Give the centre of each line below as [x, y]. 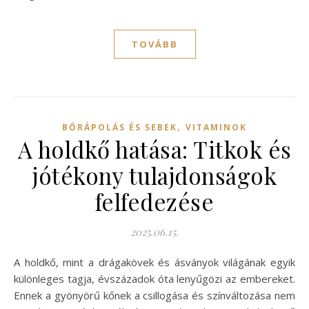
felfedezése [154, 201]
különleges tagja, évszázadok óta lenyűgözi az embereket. [154, 278]
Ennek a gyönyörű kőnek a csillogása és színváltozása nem [154, 295]
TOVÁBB [154, 44]
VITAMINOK [216, 127]
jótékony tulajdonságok [154, 175]
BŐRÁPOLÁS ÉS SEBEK [120, 127]
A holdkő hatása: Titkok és [154, 149]
